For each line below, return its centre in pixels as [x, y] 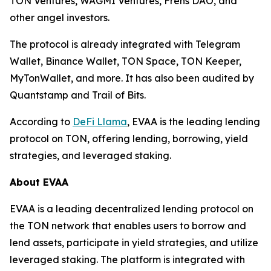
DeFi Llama [100, 122]
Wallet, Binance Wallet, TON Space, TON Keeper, [126, 61]
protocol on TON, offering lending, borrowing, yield [129, 139]
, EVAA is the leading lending [194, 122]
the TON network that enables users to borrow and [128, 226]
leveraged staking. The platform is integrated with [127, 260]
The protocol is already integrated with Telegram [125, 44]
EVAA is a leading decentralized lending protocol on [132, 209]
